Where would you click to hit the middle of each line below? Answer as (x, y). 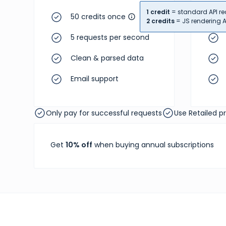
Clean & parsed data (107, 58)
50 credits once (98, 17)
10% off (79, 145)
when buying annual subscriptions (153, 145)
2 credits (161, 21)
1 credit (158, 12)
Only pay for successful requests (104, 113)
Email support (95, 79)
